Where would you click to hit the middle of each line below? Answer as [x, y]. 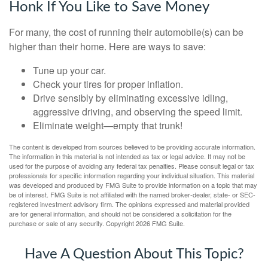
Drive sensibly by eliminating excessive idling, [130, 98]
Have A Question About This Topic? [134, 254]
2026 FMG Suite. [160, 223]
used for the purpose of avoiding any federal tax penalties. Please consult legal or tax [132, 166]
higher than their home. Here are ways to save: [107, 46]
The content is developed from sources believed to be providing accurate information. [132, 147]
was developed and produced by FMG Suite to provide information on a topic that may [133, 185]
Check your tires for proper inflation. [108, 84]
